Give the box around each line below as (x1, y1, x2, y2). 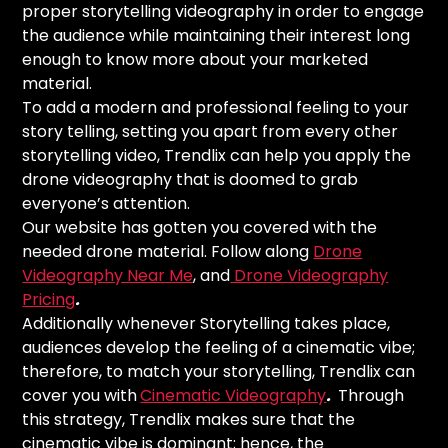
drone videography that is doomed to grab (22, 167, 359, 191)
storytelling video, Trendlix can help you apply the (22, 143, 412, 167)
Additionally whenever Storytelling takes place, (22, 311, 391, 335)
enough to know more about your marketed (22, 47, 369, 71)
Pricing (22, 287, 76, 311)
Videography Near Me (22, 263, 194, 287)
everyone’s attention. (22, 191, 195, 215)
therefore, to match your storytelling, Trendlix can (22, 359, 416, 383)
